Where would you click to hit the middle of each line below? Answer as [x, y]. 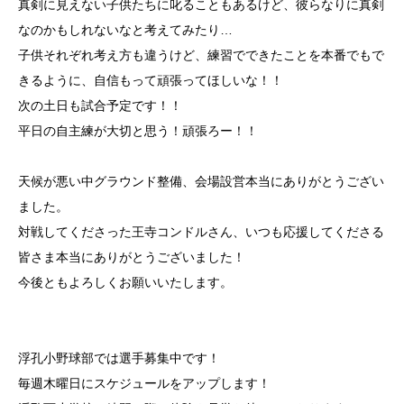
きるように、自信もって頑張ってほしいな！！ [151, 80]
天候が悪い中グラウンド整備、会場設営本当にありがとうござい [201, 181]
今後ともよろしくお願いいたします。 [125, 282]
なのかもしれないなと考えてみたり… [125, 29]
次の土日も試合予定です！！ [100, 105]
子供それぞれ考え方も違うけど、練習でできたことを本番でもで [201, 55]
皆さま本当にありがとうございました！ [132, 257]
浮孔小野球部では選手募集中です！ [119, 358]
